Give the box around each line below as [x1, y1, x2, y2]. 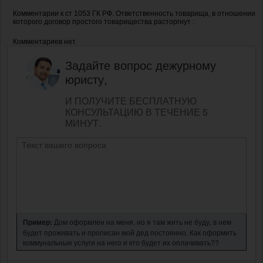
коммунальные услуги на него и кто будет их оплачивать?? [23, 237, 219, 247]
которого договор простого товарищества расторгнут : [13, 17, 194, 26]
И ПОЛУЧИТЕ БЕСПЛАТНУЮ [65, 93, 197, 107]
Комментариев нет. [13, 37, 77, 46]
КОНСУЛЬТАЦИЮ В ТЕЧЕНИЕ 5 [65, 104, 208, 119]
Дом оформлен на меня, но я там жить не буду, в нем [52, 216, 231, 227]
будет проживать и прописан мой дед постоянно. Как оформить [23, 227, 237, 237]
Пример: [23, 216, 52, 227]
